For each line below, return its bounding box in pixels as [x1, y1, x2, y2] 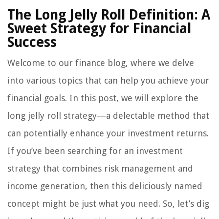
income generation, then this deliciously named [7, 181, 202, 192]
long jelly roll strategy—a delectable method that [7, 110, 209, 121]
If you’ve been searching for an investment [7, 146, 183, 156]
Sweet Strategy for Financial [7, 21, 191, 37]
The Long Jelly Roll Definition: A [7, 7, 210, 23]
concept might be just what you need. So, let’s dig [7, 198, 209, 209]
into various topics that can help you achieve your [7, 75, 209, 86]
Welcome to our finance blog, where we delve [7, 58, 194, 68]
